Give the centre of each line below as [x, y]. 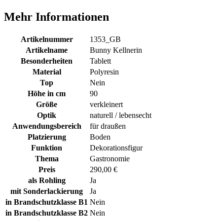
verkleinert [106, 104]
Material [47, 72]
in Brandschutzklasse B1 [47, 202]
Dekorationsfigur [116, 147]
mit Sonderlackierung [47, 191]
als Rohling [47, 180]
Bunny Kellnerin [116, 50]
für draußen [108, 126]
